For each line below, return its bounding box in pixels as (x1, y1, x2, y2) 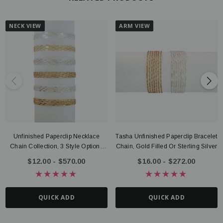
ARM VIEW (119, 22, 150, 29)
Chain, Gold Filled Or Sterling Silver (115, 143, 218, 150)
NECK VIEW (9, 22, 41, 29)
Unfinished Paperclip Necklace (13, 133, 100, 140)
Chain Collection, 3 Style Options (10, 143, 103, 150)
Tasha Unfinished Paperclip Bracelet (115, 133, 218, 140)
